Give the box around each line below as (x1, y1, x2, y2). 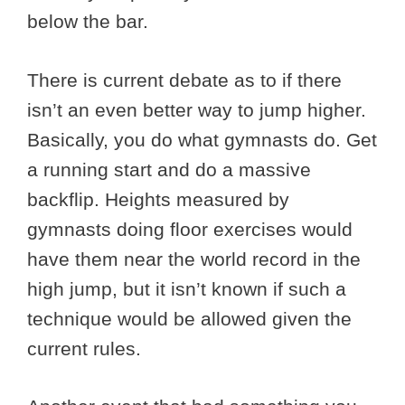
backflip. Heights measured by (27, 188, 289, 210)
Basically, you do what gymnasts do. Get (27, 128, 377, 150)
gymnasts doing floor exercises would (27, 218, 353, 240)
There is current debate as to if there (27, 69, 342, 90)
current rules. (27, 337, 141, 359)
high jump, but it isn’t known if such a (27, 278, 346, 299)
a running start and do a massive (27, 158, 311, 180)
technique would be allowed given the (27, 307, 352, 329)
